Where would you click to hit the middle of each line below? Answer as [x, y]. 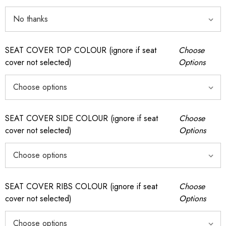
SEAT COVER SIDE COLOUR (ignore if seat [81, 118]
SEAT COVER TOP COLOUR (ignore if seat [81, 50]
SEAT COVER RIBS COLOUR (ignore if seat [81, 186]
